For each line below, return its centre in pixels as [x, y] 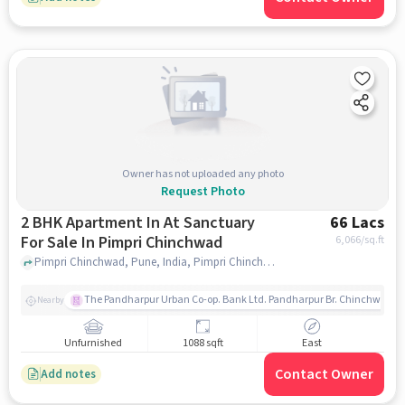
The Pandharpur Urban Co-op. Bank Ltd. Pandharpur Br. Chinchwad [238, 300]
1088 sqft [202, 344]
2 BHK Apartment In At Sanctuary [137, 223]
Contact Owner [325, 374]
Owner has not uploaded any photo [202, 174]
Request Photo [202, 191]
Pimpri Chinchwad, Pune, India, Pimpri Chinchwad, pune [268, 262]
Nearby [50, 300]
